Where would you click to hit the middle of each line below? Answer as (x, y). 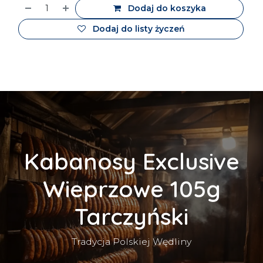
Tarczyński (131, 216)
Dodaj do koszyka (166, 8)
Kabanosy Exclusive (131, 161)
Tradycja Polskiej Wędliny (131, 242)
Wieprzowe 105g (131, 189)
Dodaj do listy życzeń (139, 29)
